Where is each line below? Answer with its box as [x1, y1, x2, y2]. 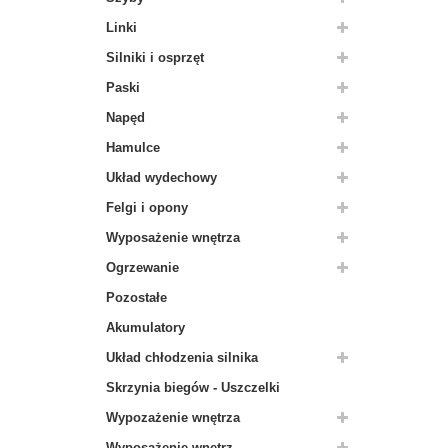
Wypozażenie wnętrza [106, 410, 240, 425]
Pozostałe [106, 290, 167, 305]
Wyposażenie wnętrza [106, 230, 240, 245]
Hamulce [106, 140, 160, 155]
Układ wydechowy [106, 170, 217, 185]
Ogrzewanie [106, 260, 179, 275]
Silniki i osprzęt [106, 50, 204, 65]
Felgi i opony [106, 200, 188, 215]
